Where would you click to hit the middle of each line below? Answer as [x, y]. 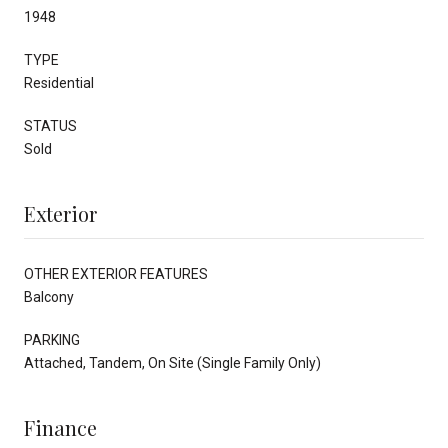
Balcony [49, 296]
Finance [60, 427]
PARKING [52, 339]
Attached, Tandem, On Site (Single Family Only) [172, 362]
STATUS [50, 125]
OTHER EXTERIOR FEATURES [116, 273]
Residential [59, 82]
